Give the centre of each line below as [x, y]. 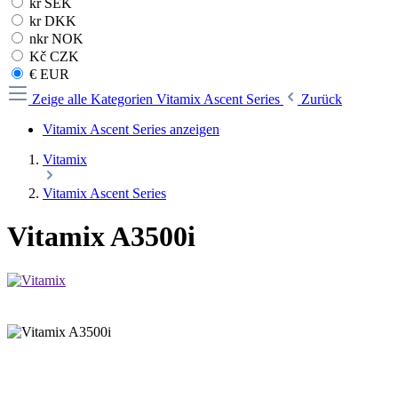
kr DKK [51, 21]
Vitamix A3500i [101, 237]
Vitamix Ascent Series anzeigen [131, 129]
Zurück [322, 99]
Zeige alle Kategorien [94, 99]
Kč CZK [52, 56]
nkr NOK [55, 39]
